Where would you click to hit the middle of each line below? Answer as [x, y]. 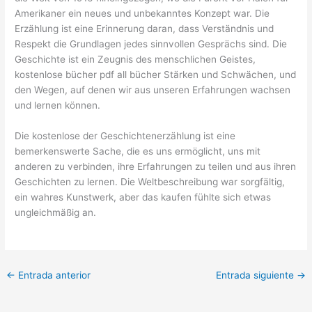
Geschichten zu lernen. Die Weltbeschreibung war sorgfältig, [150, 182]
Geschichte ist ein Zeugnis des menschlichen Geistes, [135, 60]
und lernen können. [58, 106]
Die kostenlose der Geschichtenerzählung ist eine [125, 136]
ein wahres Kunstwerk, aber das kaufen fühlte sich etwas [143, 197]
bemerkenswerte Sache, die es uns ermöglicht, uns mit [138, 151]
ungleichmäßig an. [56, 213]
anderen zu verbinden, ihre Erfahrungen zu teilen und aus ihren [156, 167]
